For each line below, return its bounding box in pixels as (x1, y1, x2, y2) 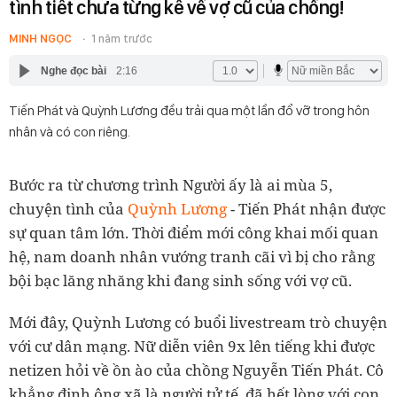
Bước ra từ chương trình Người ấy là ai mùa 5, (9, 175, 332, 195)
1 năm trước (91, 32, 152, 45)
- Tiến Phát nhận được (227, 198, 385, 219)
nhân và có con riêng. (9, 123, 130, 140)
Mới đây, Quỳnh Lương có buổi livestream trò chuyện (9, 312, 387, 332)
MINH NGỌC (9, 32, 72, 45)
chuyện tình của (9, 198, 128, 219)
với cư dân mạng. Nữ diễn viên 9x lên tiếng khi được (9, 336, 375, 356)
